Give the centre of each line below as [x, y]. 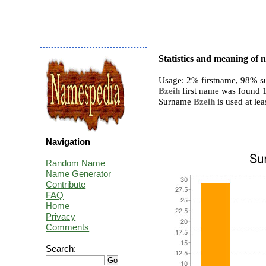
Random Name [76, 163]
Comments [68, 227]
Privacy [61, 216]
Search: [61, 248]
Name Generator [79, 174]
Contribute [66, 184]
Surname [176, 102]
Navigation [68, 142]
